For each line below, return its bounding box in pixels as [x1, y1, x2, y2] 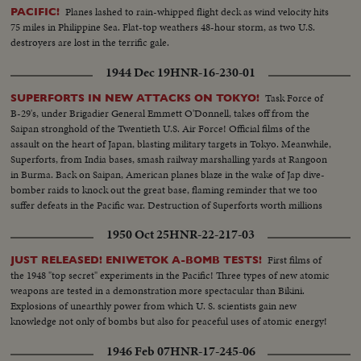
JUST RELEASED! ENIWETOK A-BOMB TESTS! [10, 254, 263, 267]
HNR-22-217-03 [169, 226, 255, 244]
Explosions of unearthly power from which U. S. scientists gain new [10, 298, 297, 314]
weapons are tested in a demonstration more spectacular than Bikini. [10, 283, 305, 299]
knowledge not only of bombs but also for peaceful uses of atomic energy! [10, 313, 328, 330]
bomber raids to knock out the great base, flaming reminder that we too [10, 182, 318, 198]
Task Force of [265, 90, 324, 106]
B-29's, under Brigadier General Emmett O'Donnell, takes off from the [10, 106, 310, 122]
